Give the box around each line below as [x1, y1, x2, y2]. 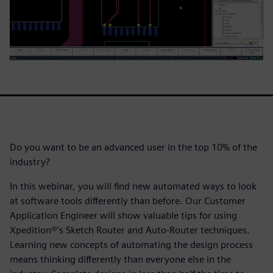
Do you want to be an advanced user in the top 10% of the [10, 141, 257, 153]
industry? [10, 155, 50, 168]
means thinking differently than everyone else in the [10, 253, 231, 265]
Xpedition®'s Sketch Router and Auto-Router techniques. [10, 224, 250, 236]
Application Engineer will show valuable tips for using [10, 209, 237, 221]
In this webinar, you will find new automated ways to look [10, 180, 257, 192]
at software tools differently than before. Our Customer [10, 194, 246, 207]
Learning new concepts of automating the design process [10, 238, 253, 250]
